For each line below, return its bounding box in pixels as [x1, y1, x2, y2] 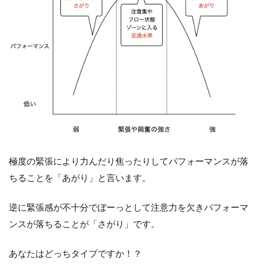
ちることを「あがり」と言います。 [9, 172, 151, 183]
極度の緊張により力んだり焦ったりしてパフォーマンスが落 [9, 155, 248, 166]
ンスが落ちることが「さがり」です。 [9, 218, 160, 229]
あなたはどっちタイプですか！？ [9, 247, 142, 258]
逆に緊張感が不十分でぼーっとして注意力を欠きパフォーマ [9, 201, 248, 212]
